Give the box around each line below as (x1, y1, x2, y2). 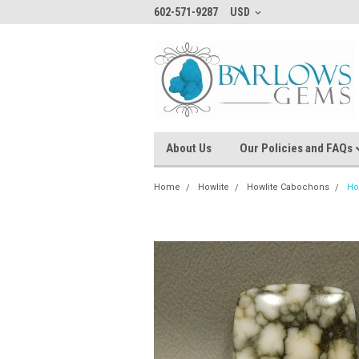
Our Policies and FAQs (240, 141, 355, 155)
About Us (166, 141, 212, 155)
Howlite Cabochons (247, 182, 329, 192)
